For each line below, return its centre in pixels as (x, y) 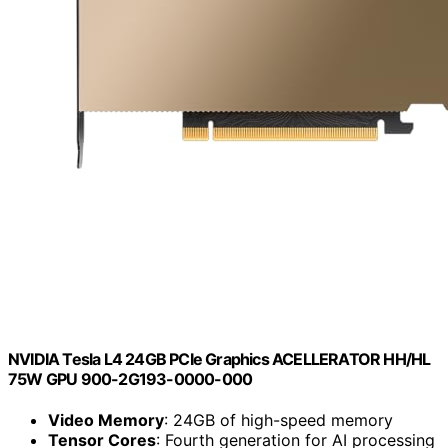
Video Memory (106, 419)
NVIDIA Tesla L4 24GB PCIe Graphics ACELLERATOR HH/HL (219, 358)
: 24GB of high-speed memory (278, 419)
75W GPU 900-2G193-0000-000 (130, 378)
